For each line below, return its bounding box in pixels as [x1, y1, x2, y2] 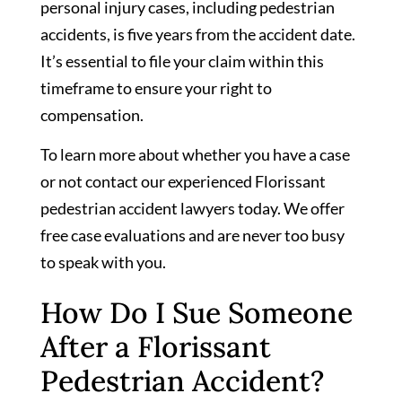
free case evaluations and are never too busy [40, 225, 345, 246]
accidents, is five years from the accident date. [40, 23, 355, 44]
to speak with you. [40, 252, 166, 273]
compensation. [40, 104, 144, 125]
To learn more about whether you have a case [40, 144, 350, 165]
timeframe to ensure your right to [40, 77, 272, 98]
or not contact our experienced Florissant [40, 171, 326, 192]
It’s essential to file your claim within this [40, 50, 324, 71]
